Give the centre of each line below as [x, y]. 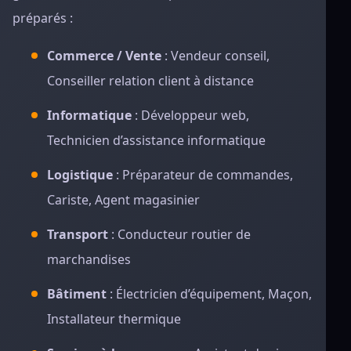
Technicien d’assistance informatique [156, 140]
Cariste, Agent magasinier [123, 200]
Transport [78, 234]
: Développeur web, [190, 115]
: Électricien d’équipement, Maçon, [209, 294]
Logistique [80, 175]
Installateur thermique [114, 319]
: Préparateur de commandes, [203, 175]
